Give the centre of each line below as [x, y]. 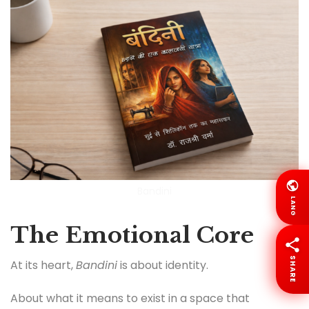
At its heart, [43, 266]
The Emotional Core [132, 235]
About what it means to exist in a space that [130, 298]
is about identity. [163, 266]
